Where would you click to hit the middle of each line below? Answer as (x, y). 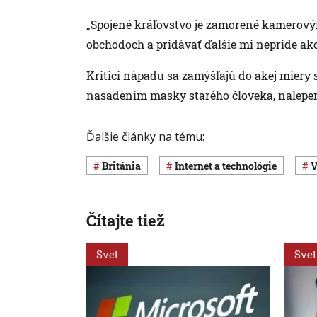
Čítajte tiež (126, 221)
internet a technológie (227, 166)
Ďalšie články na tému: (145, 137)
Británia (125, 166)
